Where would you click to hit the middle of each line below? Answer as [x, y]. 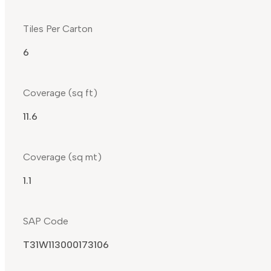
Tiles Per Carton [58, 29]
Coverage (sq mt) [62, 157]
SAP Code [46, 221]
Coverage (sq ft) [60, 93]
